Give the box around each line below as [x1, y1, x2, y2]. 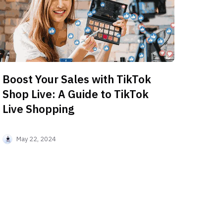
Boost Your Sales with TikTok [2, 72, 152, 87]
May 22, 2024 [16, 135, 56, 144]
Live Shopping [2, 102, 75, 116]
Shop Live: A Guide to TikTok [2, 87, 149, 102]
